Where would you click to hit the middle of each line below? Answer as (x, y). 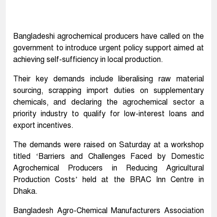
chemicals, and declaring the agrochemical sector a (108, 102)
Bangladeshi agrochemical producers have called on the (108, 37)
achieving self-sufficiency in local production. (88, 60)
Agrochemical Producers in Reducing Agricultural (108, 168)
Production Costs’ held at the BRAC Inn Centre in (108, 180)
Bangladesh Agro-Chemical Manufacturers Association (108, 211)
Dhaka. (25, 192)
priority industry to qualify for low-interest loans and (108, 114)
